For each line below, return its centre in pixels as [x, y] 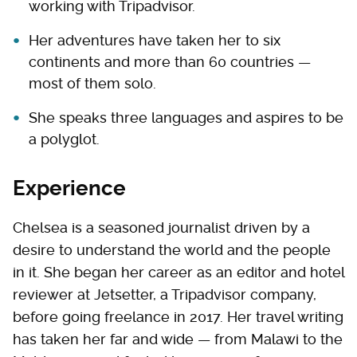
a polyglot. [64, 139]
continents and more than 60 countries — [170, 62]
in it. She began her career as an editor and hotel [178, 272]
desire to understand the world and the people [172, 250]
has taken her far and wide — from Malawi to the [178, 339]
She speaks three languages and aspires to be [186, 118]
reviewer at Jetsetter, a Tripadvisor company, [165, 294]
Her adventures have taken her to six [155, 40]
